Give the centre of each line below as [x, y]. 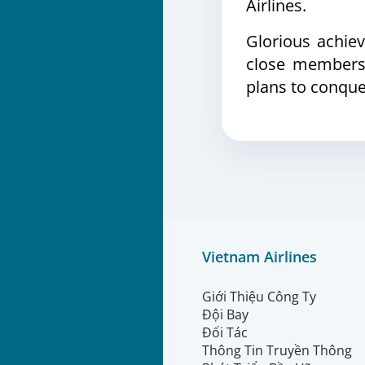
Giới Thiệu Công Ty [259, 297]
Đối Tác [225, 332]
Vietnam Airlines [259, 257]
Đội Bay [225, 314]
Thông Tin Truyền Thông [279, 350]
